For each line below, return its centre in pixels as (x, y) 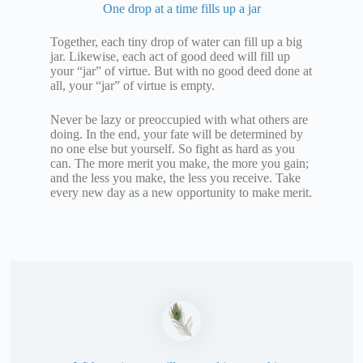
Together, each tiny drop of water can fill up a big (176, 42)
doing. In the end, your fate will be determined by (177, 135)
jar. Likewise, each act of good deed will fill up (170, 57)
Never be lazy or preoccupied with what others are (179, 120)
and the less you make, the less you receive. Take (175, 178)
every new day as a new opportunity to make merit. (181, 193)
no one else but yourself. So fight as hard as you (173, 149)
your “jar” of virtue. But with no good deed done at (181, 71)
